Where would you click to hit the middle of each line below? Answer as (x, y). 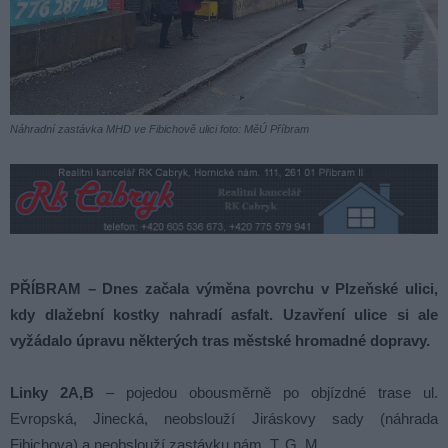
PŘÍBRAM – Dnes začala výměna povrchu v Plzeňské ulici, (224, 289)
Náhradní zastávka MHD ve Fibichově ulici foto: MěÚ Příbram (159, 129)
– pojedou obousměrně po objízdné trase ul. (266, 393)
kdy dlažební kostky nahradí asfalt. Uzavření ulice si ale (224, 315)
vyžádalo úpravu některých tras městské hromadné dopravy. (220, 341)
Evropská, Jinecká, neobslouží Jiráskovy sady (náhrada (224, 419)
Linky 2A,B (52, 393)
